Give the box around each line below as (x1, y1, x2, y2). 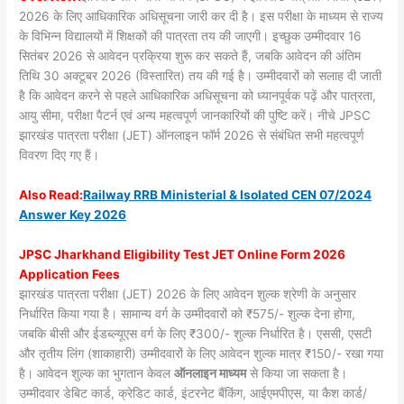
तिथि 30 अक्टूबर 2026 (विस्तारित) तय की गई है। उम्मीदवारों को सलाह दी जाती (19, 69, 382, 84)
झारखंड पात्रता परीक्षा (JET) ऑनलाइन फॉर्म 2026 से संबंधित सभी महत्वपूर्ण (19, 128, 365, 143)
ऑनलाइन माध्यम (174, 365, 247, 381)
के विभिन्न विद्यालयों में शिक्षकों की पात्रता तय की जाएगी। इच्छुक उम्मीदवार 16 (19, 29, 363, 44)
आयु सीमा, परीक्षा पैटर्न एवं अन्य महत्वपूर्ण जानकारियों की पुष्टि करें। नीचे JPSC (19, 108, 372, 124)
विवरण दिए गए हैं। (19, 148, 100, 163)
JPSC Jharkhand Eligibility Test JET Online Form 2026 (19, 246, 346, 262)
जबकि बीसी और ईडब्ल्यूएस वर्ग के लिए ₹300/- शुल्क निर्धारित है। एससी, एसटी (19, 326, 372, 341)
